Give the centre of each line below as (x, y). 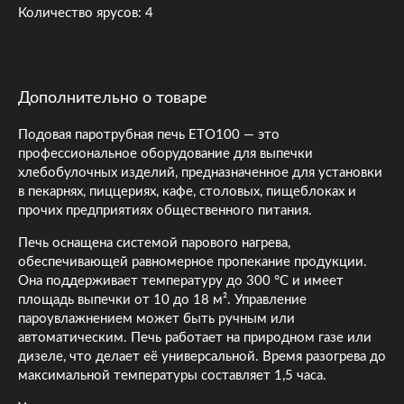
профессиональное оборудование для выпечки (165, 153)
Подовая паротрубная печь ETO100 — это (149, 134)
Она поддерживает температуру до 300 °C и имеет (181, 280)
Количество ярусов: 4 (86, 13)
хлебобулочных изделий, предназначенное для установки (200, 172)
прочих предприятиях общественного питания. (167, 210)
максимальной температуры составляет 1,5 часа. (174, 375)
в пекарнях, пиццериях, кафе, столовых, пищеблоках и (187, 191)
